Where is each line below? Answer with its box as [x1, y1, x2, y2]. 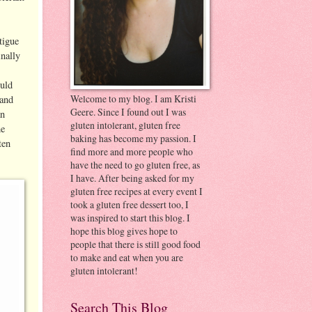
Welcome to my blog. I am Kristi [70, 92, 196, 105]
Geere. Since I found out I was [70, 105, 186, 118]
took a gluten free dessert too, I [70, 198, 189, 211]
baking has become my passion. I [70, 132, 196, 145]
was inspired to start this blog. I [70, 211, 190, 224]
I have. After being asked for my [70, 171, 194, 185]
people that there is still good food [70, 237, 201, 251]
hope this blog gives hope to [70, 224, 178, 237]
